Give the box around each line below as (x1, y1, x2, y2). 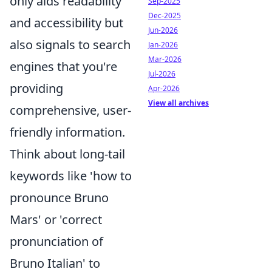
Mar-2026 (148, 54, 182, 64)
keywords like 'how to (10, 168, 132, 184)
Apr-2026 (148, 83, 180, 93)
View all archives (148, 98, 209, 108)
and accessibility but (10, 15, 123, 31)
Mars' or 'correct (10, 211, 102, 228)
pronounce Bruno (10, 189, 109, 206)
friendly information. (10, 124, 125, 140)
